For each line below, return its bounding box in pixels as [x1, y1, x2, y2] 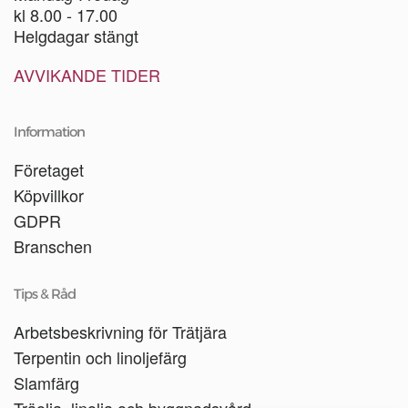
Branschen [14, 234, 92, 258]
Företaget [14, 158, 84, 181]
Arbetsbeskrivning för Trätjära [14, 320, 227, 343]
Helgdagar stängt [14, 24, 138, 47]
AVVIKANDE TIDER [14, 63, 160, 87]
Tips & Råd [14, 285, 76, 302]
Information [14, 123, 85, 140]
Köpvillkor [14, 183, 84, 207]
